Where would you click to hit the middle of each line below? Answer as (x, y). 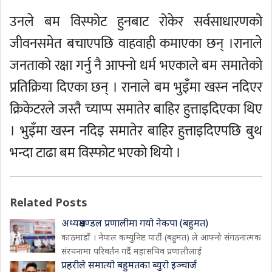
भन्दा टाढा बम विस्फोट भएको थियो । (95, 153)
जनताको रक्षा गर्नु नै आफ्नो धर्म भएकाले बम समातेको (136, 66)
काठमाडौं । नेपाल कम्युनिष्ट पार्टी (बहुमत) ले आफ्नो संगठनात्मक (161, 237)
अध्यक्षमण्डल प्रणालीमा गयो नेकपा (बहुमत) (135, 223)
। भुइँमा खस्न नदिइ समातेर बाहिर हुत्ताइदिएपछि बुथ (136, 131)
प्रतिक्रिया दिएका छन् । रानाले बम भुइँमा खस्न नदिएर (136, 87)
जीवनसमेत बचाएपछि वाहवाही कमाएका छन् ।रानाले (136, 44)
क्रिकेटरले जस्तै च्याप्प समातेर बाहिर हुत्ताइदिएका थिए (136, 109)
